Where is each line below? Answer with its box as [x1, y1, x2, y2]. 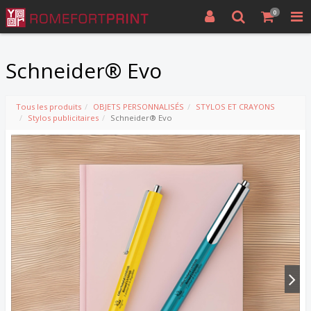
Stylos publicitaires [28, 112, 99, 123]
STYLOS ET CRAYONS [196, 101, 275, 112]
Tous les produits [16, 101, 81, 112]
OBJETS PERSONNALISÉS [93, 101, 184, 112]
